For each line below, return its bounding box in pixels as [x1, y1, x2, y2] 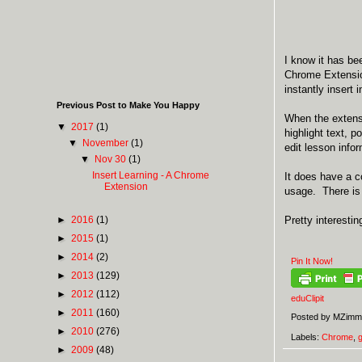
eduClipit [291, 293, 324, 304]
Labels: [291, 331, 322, 342]
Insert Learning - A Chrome [92, 169, 210, 181]
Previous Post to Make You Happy [57, 99, 200, 110]
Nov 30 [94, 153, 128, 165]
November [82, 137, 132, 149]
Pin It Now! [291, 256, 333, 267]
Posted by [291, 312, 333, 322]
